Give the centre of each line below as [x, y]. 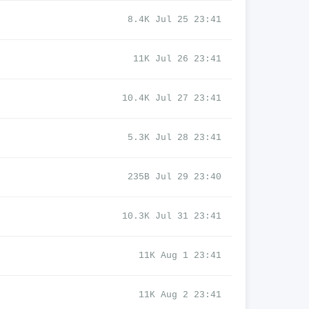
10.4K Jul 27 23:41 [172, 98]
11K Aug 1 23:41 [180, 256]
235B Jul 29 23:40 [175, 177]
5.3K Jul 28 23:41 [175, 138]
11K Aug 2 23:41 [180, 295]
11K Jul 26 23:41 [177, 59]
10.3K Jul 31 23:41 [172, 216]
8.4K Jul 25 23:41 [175, 20]
